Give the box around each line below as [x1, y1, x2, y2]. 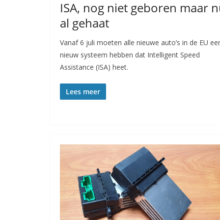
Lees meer [66, 87, 100, 97]
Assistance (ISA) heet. [60, 62, 128, 72]
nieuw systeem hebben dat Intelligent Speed [60, 50, 200, 60]
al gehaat [60, 15, 109, 31]
